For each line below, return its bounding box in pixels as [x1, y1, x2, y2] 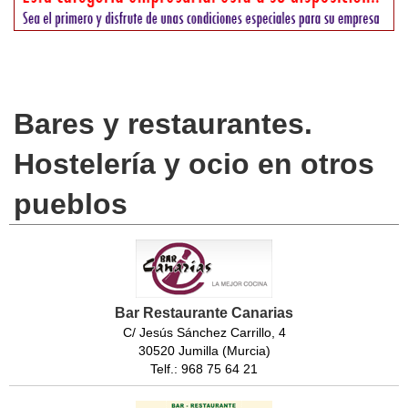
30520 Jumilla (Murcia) [138, 343, 270, 359]
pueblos [14, 188, 127, 221]
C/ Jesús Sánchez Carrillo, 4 [122, 325, 286, 341]
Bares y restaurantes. [14, 107, 312, 141]
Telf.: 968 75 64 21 [150, 362, 258, 377]
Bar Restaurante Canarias [115, 305, 293, 321]
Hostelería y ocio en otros [14, 148, 374, 181]
